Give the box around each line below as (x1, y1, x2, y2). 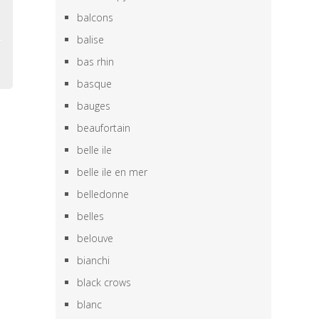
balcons (77, 11, 114, 24)
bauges (77, 99, 111, 113)
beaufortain (77, 121, 131, 135)
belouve (77, 231, 114, 245)
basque (77, 77, 113, 90)
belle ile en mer (77, 165, 148, 179)
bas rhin (77, 55, 115, 68)
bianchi (77, 253, 110, 267)
